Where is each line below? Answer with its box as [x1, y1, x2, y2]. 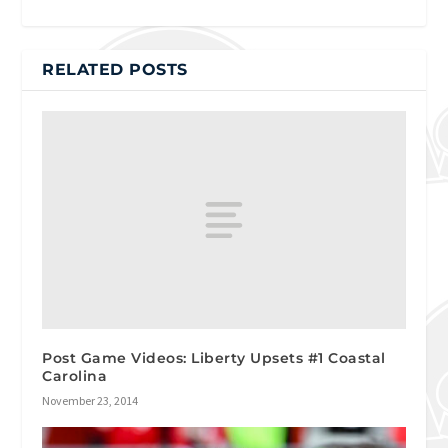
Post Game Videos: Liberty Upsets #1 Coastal [42, 349, 386, 368]
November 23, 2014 [42, 393, 139, 409]
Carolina [42, 367, 108, 386]
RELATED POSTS [42, 60, 188, 80]
